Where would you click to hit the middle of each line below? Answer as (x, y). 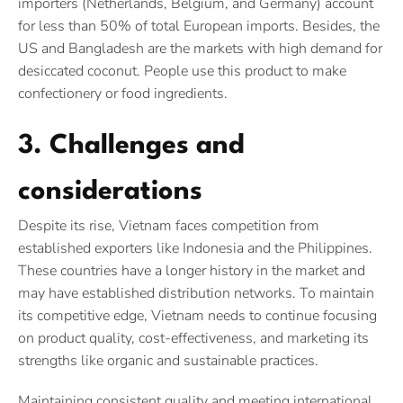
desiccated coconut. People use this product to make (182, 71)
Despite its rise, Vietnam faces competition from (169, 225)
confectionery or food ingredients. (123, 93)
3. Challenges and (131, 146)
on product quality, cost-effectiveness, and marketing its (193, 338)
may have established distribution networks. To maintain (196, 293)
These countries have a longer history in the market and (192, 270)
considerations (110, 192)
